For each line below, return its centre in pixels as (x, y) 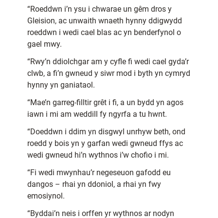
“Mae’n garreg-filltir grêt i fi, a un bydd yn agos (105, 103)
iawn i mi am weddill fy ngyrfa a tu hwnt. (97, 114)
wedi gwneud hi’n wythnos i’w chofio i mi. (98, 155)
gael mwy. (45, 44)
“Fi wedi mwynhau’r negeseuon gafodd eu (99, 173)
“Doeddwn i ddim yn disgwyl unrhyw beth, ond (106, 132)
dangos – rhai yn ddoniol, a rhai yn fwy (94, 184)
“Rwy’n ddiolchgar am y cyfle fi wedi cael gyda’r (108, 62)
